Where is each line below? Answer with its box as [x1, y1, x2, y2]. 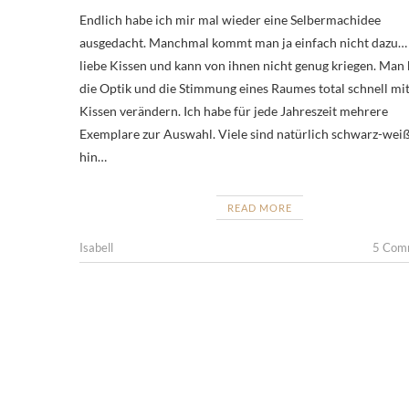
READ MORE [226, 202, 292, 215]
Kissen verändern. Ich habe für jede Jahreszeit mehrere [79, 103, 388, 120]
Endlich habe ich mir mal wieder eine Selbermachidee [79, 12, 381, 28]
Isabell [79, 240, 113, 256]
